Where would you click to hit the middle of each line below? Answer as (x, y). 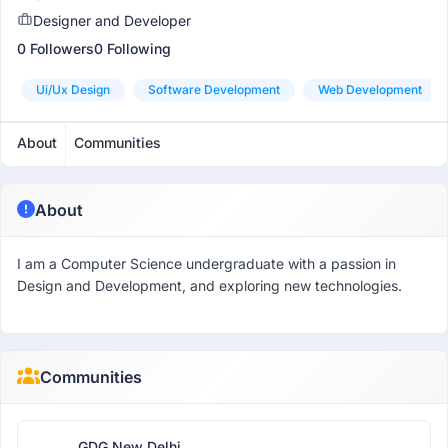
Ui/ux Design (73, 89)
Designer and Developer (112, 20)
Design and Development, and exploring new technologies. (209, 285)
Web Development (370, 89)
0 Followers (55, 48)
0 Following (132, 48)
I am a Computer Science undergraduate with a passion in (206, 263)
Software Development (214, 89)
